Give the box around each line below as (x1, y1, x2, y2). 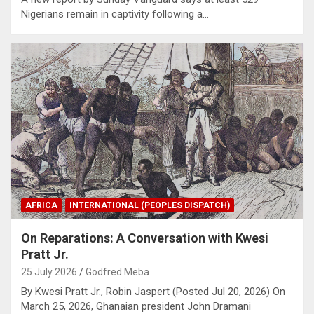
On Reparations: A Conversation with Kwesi (21, 230, 268, 245)
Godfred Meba (86, 266, 149, 278)
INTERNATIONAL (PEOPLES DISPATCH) (69, 200, 230, 210)
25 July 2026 (21, 266, 77, 278)
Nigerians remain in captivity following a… (21, 7, 209, 20)
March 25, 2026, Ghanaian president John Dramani (21, 299, 251, 313)
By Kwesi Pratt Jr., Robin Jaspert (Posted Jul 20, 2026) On (21, 285, 285, 298)
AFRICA (25, 200, 57, 210)
